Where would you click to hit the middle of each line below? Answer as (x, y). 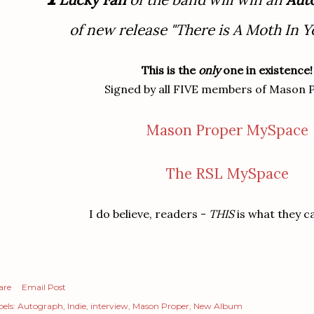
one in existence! (266, 70)
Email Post (44, 287)
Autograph (40, 306)
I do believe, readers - (149, 214)
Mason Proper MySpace (227, 130)
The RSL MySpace (227, 174)
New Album (218, 306)
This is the (170, 70)
